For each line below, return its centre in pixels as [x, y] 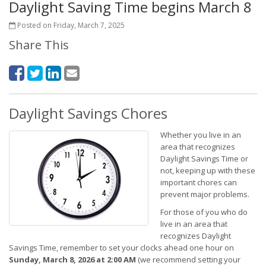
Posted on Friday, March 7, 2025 [70, 25]
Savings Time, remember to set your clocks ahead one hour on [121, 248]
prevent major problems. [205, 194]
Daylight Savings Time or [204, 159]
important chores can [198, 182]
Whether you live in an [200, 135]
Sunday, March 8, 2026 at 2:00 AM [72, 259]
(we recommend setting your [188, 259]
